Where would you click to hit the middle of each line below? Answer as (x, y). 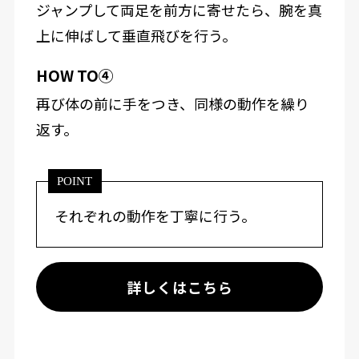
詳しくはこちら (179, 286)
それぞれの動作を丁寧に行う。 (155, 216)
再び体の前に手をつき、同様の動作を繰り (172, 104)
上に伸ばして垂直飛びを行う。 (136, 35)
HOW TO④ (75, 75)
